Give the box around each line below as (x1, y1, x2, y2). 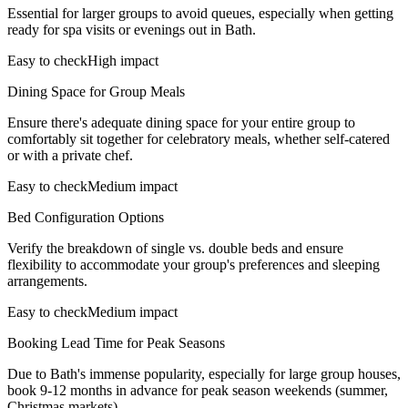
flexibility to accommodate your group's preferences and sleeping (7, 256, 380, 272)
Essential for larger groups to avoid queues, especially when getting (7, 5, 393, 21)
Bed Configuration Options (7, 209, 164, 225)
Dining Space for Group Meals (7, 83, 185, 99)
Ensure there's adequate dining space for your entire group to (7, 114, 355, 130)
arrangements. (7, 272, 87, 289)
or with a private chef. (7, 147, 133, 163)
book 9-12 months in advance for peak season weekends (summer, (7, 382, 388, 398)
